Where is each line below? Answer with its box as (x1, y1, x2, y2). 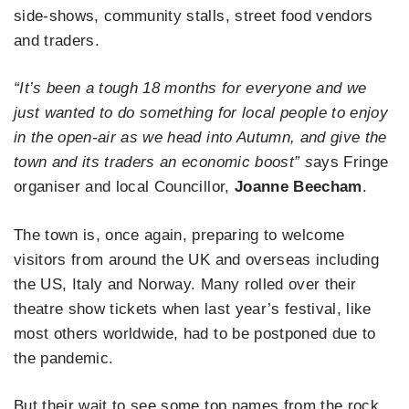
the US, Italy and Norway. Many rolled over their (14, 275, 357, 293)
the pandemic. (14, 349, 114, 367)
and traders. (14, 31, 100, 49)
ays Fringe (312, 153, 389, 172)
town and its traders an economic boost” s (14, 153, 313, 172)
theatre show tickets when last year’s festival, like (14, 299, 372, 318)
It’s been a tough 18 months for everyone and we (19, 79, 367, 98)
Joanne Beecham (234, 178, 362, 196)
